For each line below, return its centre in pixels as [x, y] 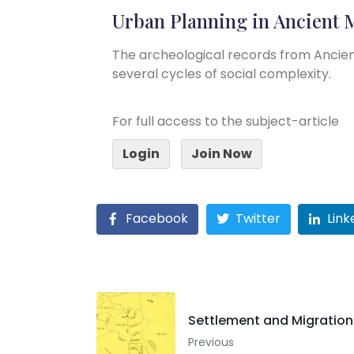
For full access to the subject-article [226, 121]
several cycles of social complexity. [222, 73]
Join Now [222, 153]
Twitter [258, 219]
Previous [211, 343]
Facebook [157, 219]
